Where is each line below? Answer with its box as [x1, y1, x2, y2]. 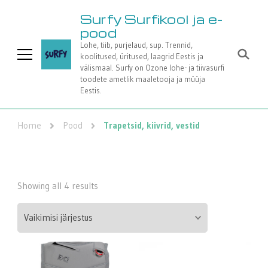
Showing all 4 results [17, 180, 98, 192]
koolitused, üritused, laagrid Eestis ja [80, 51, 203, 61]
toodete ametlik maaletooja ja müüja [80, 74, 205, 84]
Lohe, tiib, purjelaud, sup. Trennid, [80, 40, 193, 50]
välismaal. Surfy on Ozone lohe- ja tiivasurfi [80, 63, 224, 72]
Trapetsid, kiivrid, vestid [103, 120, 200, 132]
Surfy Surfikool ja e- [80, 11, 223, 27]
